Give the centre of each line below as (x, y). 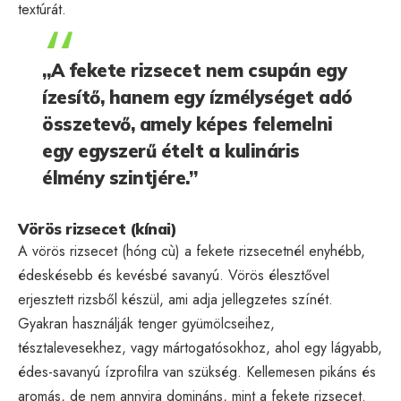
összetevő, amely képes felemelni (188, 124)
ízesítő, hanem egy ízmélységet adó (197, 97)
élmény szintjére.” (120, 177)
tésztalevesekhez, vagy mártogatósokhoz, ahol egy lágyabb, (200, 347)
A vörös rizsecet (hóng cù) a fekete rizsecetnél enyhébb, (192, 251)
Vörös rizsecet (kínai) (97, 228)
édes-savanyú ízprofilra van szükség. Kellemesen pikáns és (197, 371)
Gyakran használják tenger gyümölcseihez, (146, 323)
